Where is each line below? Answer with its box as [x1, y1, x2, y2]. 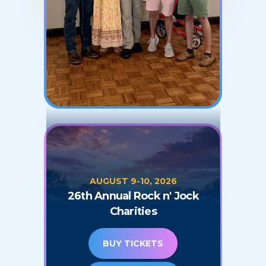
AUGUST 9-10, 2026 [89, 176, 177, 187]
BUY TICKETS [103, 238, 164, 249]
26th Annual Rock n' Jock [67, 189, 199, 203]
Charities [109, 205, 157, 218]
